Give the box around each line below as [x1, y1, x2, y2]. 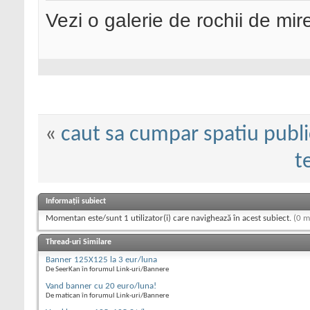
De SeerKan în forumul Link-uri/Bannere [46, 266, 169, 274]
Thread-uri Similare [46, 238, 111, 247]
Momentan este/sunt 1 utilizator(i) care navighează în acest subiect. [46, 214, 293, 224]
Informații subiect [46, 197, 106, 206]
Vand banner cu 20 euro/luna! [46, 282, 156, 291]
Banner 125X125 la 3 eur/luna [46, 255, 157, 265]
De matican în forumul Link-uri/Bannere [46, 292, 169, 300]
